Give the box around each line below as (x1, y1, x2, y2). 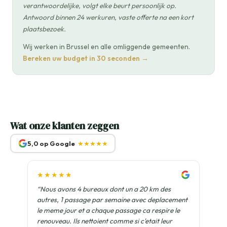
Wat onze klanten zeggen (10, 119, 119, 133)
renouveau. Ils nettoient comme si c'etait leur (37, 216, 172, 226)
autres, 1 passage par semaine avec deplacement (37, 195, 187, 205)
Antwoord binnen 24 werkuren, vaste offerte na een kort (23, 13, 194, 22)
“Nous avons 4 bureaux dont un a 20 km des (37, 184, 171, 194)
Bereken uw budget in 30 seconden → (23, 54, 148, 63)
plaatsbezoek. (23, 24, 66, 34)
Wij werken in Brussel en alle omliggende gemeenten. (23, 42, 190, 52)
